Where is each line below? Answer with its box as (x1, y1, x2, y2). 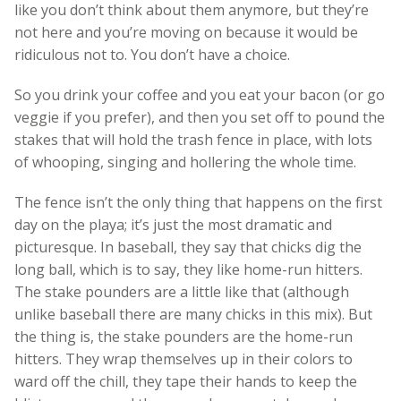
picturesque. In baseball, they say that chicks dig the (14, 236, 362, 257)
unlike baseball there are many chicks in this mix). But (14, 303, 372, 324)
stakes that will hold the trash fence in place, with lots (14, 129, 372, 149)
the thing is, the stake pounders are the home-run (14, 326, 353, 346)
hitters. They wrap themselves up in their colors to (14, 348, 353, 369)
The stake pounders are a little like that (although (14, 281, 349, 302)
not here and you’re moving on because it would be (14, 21, 358, 42)
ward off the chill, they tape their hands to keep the (14, 371, 357, 391)
